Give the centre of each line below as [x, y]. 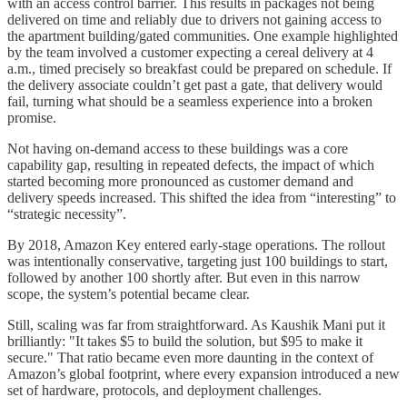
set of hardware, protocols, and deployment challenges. [164, 390]
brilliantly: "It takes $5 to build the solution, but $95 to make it [185, 341]
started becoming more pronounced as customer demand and [180, 181]
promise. [32, 117]
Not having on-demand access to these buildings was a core [178, 148]
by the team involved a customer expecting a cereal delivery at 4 [190, 52]
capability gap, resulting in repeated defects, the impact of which [191, 164]
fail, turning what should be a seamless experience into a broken [190, 101]
